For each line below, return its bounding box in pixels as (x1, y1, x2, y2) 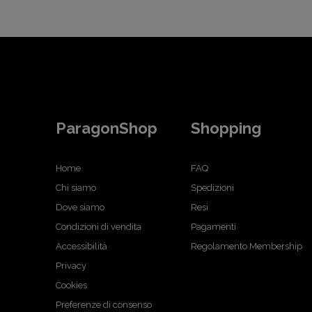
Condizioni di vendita (56, 221, 141, 232)
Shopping (190, 118, 261, 137)
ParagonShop (56, 118, 157, 137)
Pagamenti (190, 221, 236, 232)
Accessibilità (56, 240, 107, 251)
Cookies (56, 279, 87, 290)
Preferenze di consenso (56, 299, 152, 310)
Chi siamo (56, 182, 96, 193)
